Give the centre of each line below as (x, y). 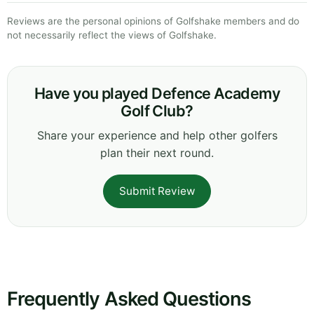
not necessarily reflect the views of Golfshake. (112, 35)
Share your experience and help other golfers (157, 135)
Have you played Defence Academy (157, 93)
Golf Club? (157, 110)
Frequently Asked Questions (129, 299)
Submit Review (157, 191)
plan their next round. (157, 152)
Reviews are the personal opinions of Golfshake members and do (153, 21)
